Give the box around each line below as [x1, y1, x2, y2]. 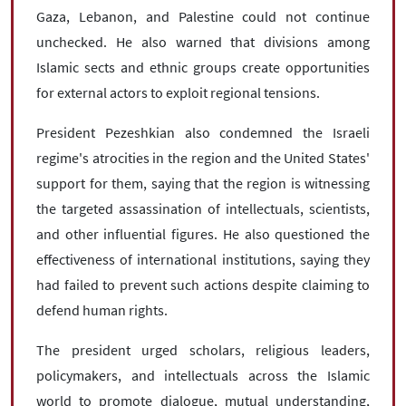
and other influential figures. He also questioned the [36, 225, 370, 243]
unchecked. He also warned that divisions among [36, 33, 370, 51]
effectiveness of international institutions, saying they [36, 250, 370, 268]
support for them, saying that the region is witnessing [36, 174, 370, 192]
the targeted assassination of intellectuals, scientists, [36, 199, 370, 217]
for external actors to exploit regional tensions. [36, 83, 320, 101]
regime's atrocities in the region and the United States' [36, 149, 370, 167]
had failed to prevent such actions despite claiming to [36, 275, 370, 294]
